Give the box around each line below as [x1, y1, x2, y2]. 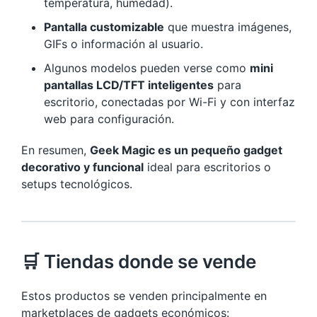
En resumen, [21, 143, 90, 157]
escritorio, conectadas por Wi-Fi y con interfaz [44, 95, 295, 109]
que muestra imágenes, [164, 20, 292, 34]
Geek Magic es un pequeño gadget [90, 143, 282, 157]
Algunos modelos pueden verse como [44, 61, 250, 75]
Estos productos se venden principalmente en [21, 289, 267, 303]
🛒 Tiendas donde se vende [21, 250, 256, 272]
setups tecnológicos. [21, 177, 132, 191]
